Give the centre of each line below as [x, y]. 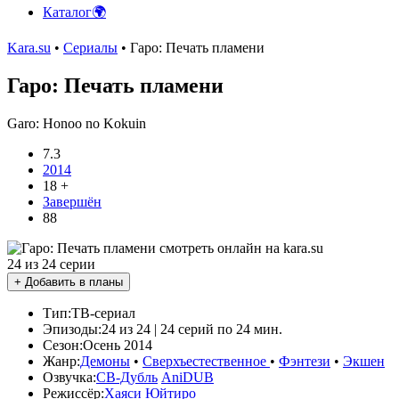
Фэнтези [305, 361]
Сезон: [63, 345]
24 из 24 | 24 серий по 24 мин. [192, 329]
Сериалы [90, 48]
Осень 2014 [118, 345]
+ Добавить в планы [69, 281]
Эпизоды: [72, 329]
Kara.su [29, 48]
